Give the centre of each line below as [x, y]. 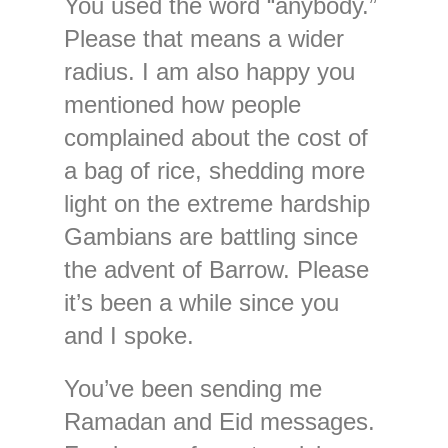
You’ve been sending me [192, 388]
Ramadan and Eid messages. [219, 421]
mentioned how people [182, 104]
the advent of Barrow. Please [216, 269]
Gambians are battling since [210, 236]
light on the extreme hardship [216, 203]
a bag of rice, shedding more [214, 170]
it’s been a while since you [201, 302]
